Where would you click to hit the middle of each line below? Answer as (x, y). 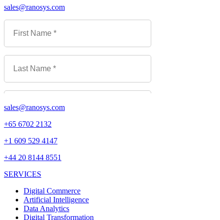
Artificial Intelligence (56, 200)
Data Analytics (46, 209)
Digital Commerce (52, 191)
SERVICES (23, 174)
